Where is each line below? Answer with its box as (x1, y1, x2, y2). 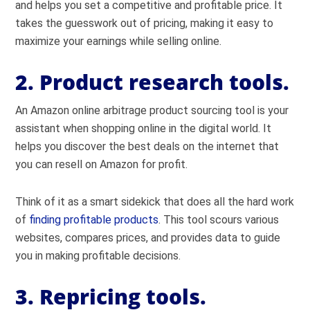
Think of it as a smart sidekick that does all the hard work (15, 195, 295, 208)
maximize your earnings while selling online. (15, 35, 222, 48)
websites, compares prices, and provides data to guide (15, 231, 281, 244)
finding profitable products (29, 213, 159, 226)
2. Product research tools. (15, 68, 290, 96)
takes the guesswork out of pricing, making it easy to (15, 17, 274, 30)
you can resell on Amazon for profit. (15, 158, 188, 171)
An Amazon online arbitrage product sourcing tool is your (15, 104, 289, 117)
